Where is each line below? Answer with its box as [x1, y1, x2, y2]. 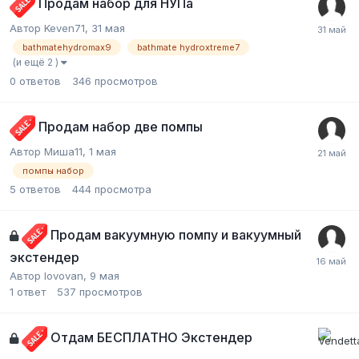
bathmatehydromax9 [22, 41, 111, 53]
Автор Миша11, [10, 144, 89, 158]
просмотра [95, 182, 151, 196]
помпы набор [22, 164, 84, 176]
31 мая [91, 21, 125, 34]
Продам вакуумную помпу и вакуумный [50, 227, 301, 244]
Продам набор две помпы [38, 119, 203, 135]
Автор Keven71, [10, 21, 91, 34]
